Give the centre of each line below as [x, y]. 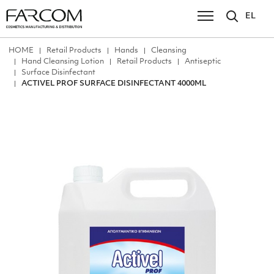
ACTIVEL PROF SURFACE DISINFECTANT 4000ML [114, 84]
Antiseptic [203, 62]
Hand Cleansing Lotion [63, 62]
